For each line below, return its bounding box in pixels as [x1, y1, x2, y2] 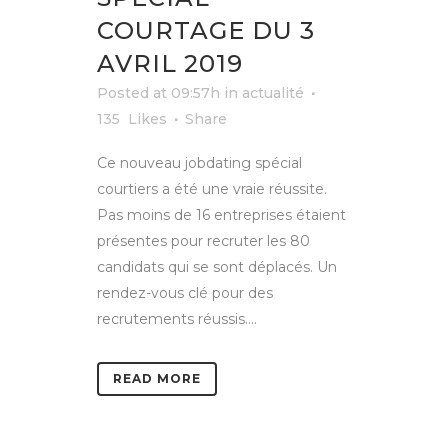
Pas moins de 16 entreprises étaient [97, 205, 346, 224]
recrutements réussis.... [97, 309, 257, 328]
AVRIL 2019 [97, 48, 243, 78]
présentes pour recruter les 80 [97, 231, 310, 250]
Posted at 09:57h [97, 83, 220, 102]
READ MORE [113, 370, 201, 386]
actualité [242, 83, 304, 102]
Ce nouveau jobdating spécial [97, 153, 302, 172]
